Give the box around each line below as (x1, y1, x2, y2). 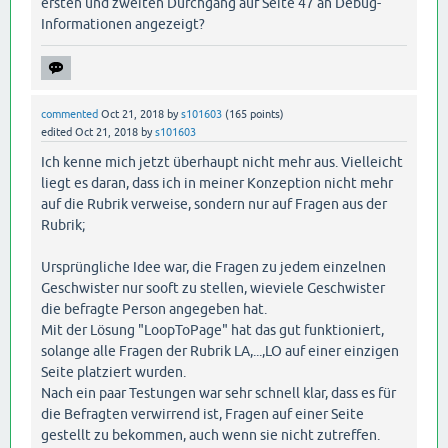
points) (247, 108, 284, 121)
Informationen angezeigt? (41, 16, 205, 33)
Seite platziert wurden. (41, 364, 186, 381)
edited (41, 126, 72, 139)
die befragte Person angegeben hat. (41, 301, 267, 318)
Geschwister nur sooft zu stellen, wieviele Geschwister (41, 280, 385, 297)
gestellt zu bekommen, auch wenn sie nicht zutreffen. (41, 427, 380, 444)
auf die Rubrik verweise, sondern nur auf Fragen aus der (41, 196, 387, 213)
